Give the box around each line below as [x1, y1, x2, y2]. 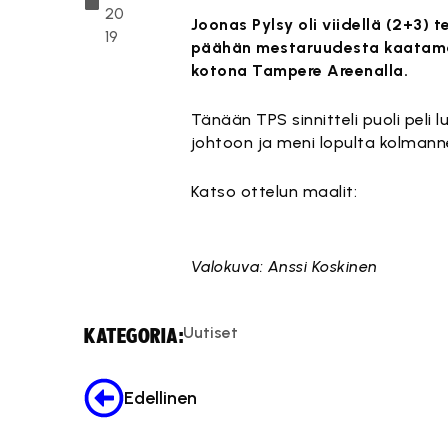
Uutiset [183, 323, 238, 343]
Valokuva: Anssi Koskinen [190, 257, 378, 276]
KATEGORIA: [84, 325, 183, 348]
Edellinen [124, 387, 197, 410]
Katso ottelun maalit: [190, 182, 358, 201]
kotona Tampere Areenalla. [190, 61, 409, 80]
